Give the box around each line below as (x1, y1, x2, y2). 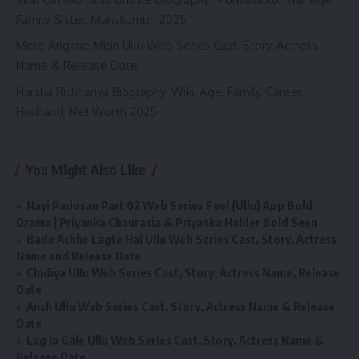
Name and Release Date (16, 248, 141, 264)
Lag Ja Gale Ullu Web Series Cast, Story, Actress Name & (26, 333, 325, 348)
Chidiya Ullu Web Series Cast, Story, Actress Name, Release (26, 265, 341, 280)
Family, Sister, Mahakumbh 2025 (16, 11, 187, 27)
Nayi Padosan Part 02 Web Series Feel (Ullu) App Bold (26, 198, 313, 213)
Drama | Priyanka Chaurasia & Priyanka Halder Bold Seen (16, 215, 317, 230)
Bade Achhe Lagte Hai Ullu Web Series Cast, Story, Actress (26, 232, 337, 247)
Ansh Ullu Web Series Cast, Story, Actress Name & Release (26, 299, 336, 314)
